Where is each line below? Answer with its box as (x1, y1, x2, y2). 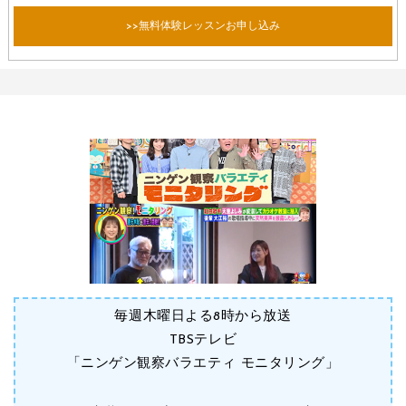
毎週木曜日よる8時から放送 (114, 309, 292, 324)
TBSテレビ (169, 333, 237, 347)
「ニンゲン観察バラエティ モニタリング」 (66, 356, 340, 371)
